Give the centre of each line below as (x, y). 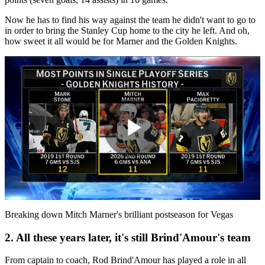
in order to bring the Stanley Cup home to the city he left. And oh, (127, 30)
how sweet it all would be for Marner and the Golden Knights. (121, 41)
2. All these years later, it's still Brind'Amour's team (128, 237)
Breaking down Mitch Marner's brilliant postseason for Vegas (119, 214)
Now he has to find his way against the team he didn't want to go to (130, 20)
